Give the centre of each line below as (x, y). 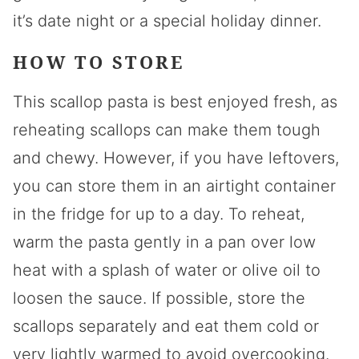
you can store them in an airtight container (174, 186)
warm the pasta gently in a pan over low (164, 242)
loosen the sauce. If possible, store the (159, 298)
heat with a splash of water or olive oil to (167, 270)
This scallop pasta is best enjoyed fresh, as (175, 102)
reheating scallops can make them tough (167, 130)
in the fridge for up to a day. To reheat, (159, 214)
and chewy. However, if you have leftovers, (176, 158)
